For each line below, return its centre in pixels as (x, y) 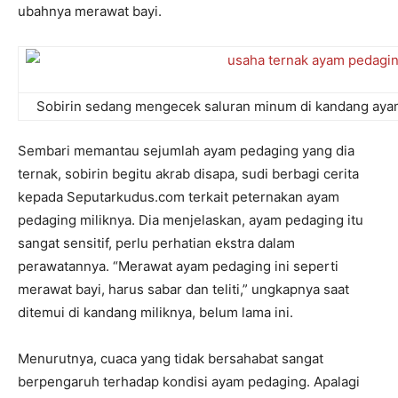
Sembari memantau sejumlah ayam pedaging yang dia (186, 151)
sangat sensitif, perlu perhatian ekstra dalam (156, 243)
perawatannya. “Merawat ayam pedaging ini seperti (178, 267)
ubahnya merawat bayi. (90, 12)
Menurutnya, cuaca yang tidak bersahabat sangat (171, 359)
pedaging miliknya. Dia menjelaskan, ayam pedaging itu (191, 220)
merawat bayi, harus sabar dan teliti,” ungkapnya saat (183, 290)
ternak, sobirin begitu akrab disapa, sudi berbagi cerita (188, 174)
